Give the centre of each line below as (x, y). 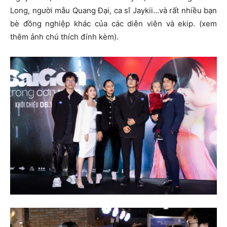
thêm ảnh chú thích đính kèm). (64, 36)
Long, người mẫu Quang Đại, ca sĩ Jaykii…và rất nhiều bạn (113, 10)
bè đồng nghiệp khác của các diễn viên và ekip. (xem (113, 23)
